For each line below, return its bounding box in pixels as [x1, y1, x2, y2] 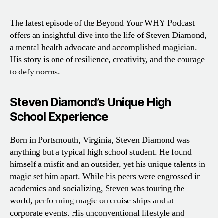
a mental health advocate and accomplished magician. [10, 41, 197, 53]
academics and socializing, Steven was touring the [10, 182, 184, 194]
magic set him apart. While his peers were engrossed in [10, 170, 201, 182]
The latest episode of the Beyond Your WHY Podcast [10, 17, 195, 29]
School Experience [10, 109, 109, 124]
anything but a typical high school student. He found [10, 146, 192, 158]
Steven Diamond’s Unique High [10, 94, 171, 109]
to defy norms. [10, 66, 60, 77]
